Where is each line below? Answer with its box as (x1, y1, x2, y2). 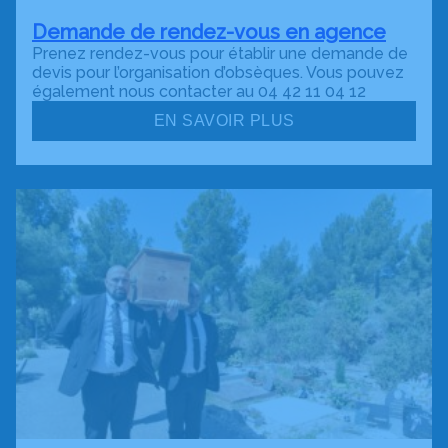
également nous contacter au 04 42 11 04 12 (32, 82, 366, 101)
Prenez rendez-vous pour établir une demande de (32, 44, 408, 63)
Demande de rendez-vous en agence (32, 20, 386, 44)
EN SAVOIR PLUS (153, 112, 295, 129)
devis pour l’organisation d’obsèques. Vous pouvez (32, 63, 404, 82)
